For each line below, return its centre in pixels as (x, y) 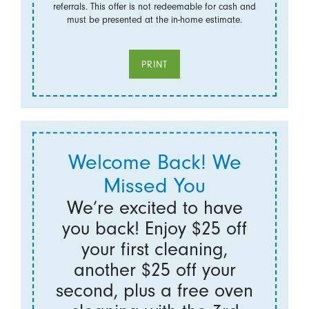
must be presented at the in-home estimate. (154, 19)
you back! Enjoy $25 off (154, 228)
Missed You (154, 185)
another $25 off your (154, 269)
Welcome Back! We (154, 162)
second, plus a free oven (154, 290)
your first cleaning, (154, 249)
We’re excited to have (154, 207)
